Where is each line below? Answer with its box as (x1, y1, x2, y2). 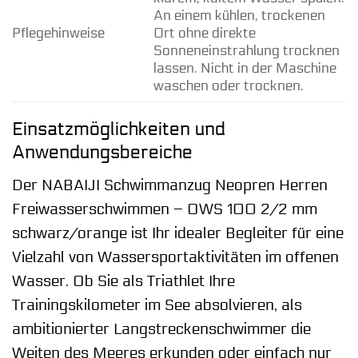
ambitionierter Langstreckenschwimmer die (12, 320, 311, 338)
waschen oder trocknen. (153, 78, 304, 94)
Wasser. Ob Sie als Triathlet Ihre (12, 272, 235, 290)
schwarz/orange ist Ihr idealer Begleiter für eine (12, 224, 344, 242)
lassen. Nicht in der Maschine (153, 60, 336, 77)
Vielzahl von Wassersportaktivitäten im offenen (12, 248, 339, 266)
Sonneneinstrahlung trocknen (153, 42, 340, 59)
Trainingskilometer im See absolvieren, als (12, 296, 302, 314)
